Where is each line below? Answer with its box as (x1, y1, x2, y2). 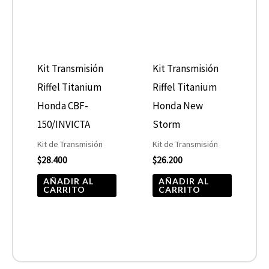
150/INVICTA (37, 117, 91, 131)
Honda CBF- (37, 98, 89, 112)
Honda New (153, 98, 204, 112)
